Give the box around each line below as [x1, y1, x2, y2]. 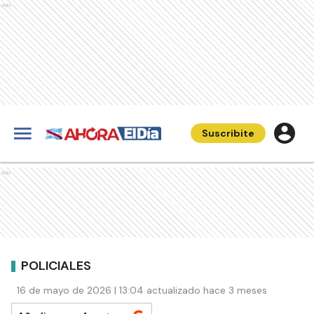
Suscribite [202, 127, 254, 139]
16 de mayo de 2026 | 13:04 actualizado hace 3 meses [17, 284, 267, 296]
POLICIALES [21, 257, 91, 274]
